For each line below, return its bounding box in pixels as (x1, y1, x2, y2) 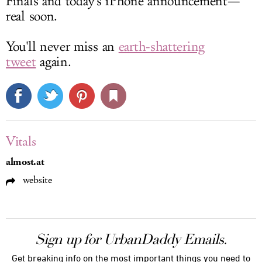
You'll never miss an (6, 39, 119, 55)
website (20, 173, 52, 187)
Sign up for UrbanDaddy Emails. (35, 230, 227, 248)
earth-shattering (118, 39, 205, 55)
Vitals (6, 132, 36, 151)
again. (36, 54, 71, 70)
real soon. (6, 8, 57, 25)
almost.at (6, 155, 44, 169)
